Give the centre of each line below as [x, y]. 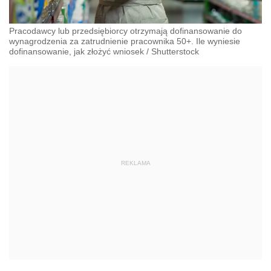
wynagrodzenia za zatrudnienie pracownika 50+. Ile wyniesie [125, 41]
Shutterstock [175, 52]
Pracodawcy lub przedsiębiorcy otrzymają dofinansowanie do [126, 31]
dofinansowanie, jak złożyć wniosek [77, 52]
